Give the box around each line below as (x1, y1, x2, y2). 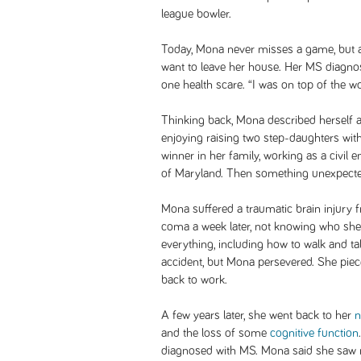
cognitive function (270, 326, 359, 339)
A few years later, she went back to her (161, 309, 355, 322)
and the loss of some (161, 326, 270, 339)
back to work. (161, 273, 227, 286)
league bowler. (161, 7, 231, 20)
